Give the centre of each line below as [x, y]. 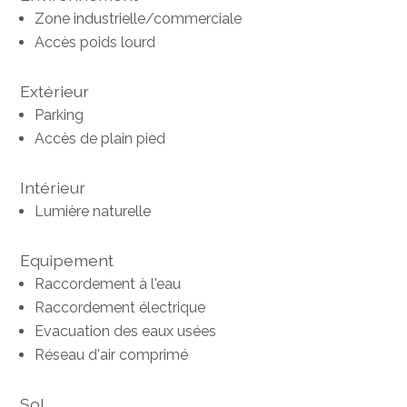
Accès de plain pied [100, 139]
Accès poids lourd [95, 43]
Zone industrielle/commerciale [139, 19]
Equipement [67, 261]
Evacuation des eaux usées [126, 332]
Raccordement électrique [120, 308]
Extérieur [55, 92]
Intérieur [53, 188]
